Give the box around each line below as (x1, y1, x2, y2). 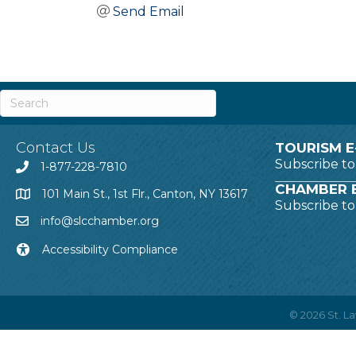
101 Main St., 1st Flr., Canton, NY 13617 (42, 186, 248, 201)
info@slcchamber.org (41, 213, 159, 228)
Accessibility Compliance (42, 242, 178, 257)
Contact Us (16, 138, 95, 157)
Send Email (113, 3, 184, 19)
